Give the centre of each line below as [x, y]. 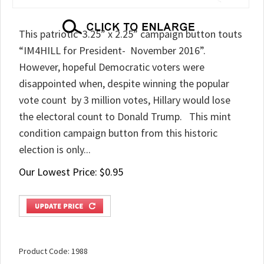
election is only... [55, 149]
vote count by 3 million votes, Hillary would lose [125, 100]
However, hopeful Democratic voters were [112, 67]
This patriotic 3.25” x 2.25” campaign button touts [131, 34]
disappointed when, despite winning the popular [124, 83]
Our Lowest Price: [58, 172]
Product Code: [44, 255]
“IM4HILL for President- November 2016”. [112, 50]
